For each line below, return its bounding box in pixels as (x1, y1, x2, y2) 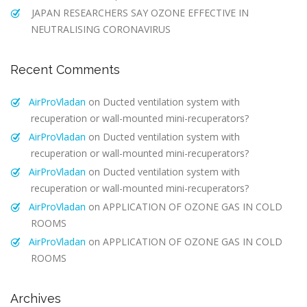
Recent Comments (10, 62, 120, 77)
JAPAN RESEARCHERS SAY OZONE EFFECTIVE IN (31, 6, 249, 20)
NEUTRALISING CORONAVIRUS (31, 23, 171, 36)
